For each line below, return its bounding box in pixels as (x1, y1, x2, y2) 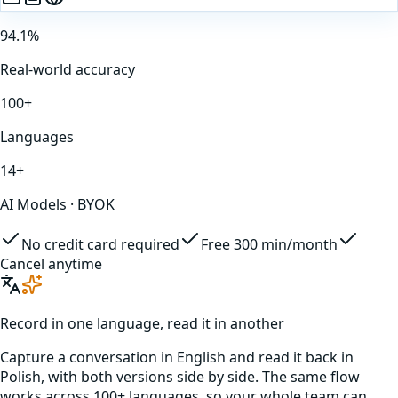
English (177, 346, 226, 367)
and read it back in (226, 346, 354, 367)
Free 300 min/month (201, 234, 338, 254)
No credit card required (21, 234, 179, 254)
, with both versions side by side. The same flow (41, 366, 360, 386)
